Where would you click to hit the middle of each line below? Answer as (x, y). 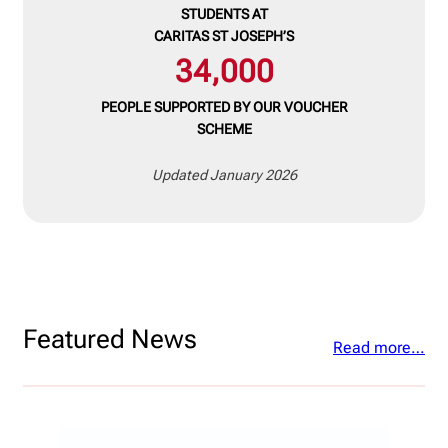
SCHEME (224, 129)
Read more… (379, 347)
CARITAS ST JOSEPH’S (224, 36)
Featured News (110, 339)
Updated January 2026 (224, 175)
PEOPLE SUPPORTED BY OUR (190, 107)
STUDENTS (214, 14)
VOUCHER (315, 107)
